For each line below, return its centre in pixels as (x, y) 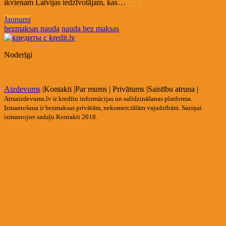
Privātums (128, 89)
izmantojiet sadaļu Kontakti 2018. (51, 117)
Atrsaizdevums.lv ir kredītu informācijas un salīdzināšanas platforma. (98, 98)
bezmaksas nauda (32, 28)
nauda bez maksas (90, 28)
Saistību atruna (171, 89)
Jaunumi (17, 19)
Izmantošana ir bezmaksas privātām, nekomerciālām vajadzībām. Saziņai (103, 107)
